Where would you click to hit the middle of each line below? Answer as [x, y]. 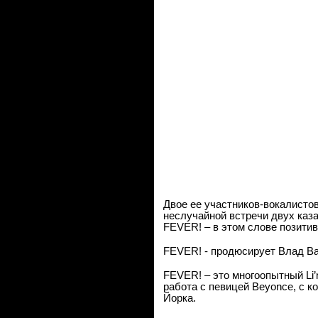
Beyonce [273, 287]
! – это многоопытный [252, 275]
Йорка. [180, 298]
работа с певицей [208, 287]
